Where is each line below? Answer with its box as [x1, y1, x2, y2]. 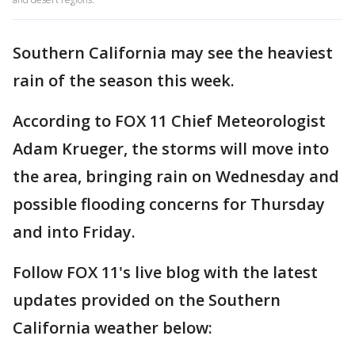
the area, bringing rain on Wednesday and [13, 166, 339, 187]
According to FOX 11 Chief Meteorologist [13, 110, 326, 132]
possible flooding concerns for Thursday [13, 193, 325, 215]
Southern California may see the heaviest [13, 42, 333, 63]
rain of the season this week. [13, 70, 235, 91]
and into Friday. [13, 221, 136, 242]
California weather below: [13, 317, 212, 338]
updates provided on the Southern [13, 289, 281, 311]
